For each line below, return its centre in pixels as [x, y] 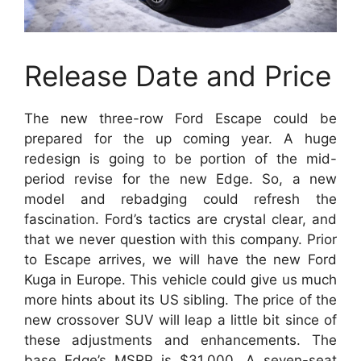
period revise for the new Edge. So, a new [180, 178]
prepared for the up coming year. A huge [180, 138]
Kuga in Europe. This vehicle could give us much [180, 279]
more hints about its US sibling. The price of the [180, 299]
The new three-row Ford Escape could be [180, 118]
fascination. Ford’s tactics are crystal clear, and [180, 219]
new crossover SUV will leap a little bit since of [180, 320]
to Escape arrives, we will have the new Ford [180, 259]
